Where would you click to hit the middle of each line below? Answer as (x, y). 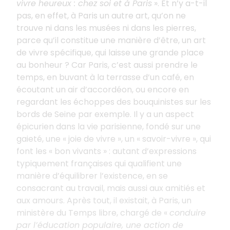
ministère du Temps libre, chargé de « (92, 213)
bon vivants (78, 151)
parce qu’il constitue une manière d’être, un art (111, 40)
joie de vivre (92, 139)
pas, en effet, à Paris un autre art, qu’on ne (101, 15)
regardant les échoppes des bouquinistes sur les (114, 102)
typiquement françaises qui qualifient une (99, 163)
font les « (34, 151)
